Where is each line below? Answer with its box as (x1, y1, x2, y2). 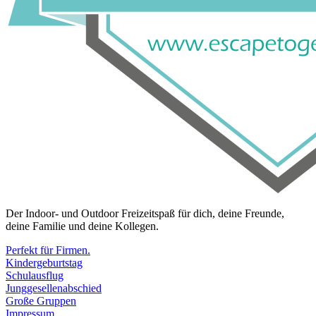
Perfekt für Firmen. (6, 244, 90, 257)
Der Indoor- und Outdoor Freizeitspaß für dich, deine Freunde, (6, 207, 284, 220)
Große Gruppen (6, 295, 76, 308)
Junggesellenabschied (6, 282, 102, 295)
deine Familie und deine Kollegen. (6, 220, 159, 233)
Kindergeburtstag (6, 257, 83, 269)
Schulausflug (6, 269, 63, 282)
